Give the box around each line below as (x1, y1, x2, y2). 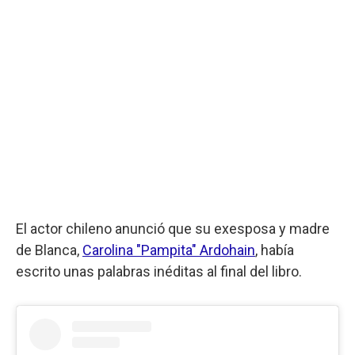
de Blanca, (16, 241, 82, 258)
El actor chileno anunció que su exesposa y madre (16, 219, 330, 237)
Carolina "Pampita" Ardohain (82, 241, 255, 258)
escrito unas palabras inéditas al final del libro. (16, 262, 302, 280)
